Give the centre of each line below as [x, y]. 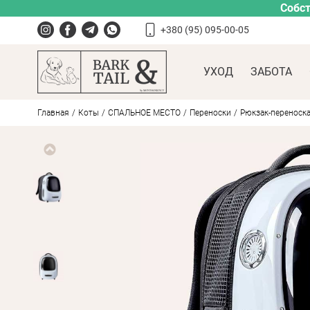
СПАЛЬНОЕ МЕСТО [144, 113]
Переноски [210, 113]
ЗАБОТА [271, 72]
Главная [53, 113]
